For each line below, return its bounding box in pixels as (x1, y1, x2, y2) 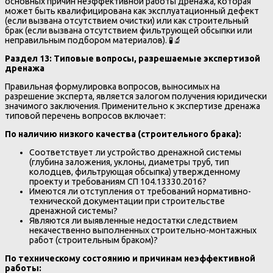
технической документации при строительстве (29, 196, 225, 207)
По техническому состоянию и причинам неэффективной (5, 253, 255, 264)
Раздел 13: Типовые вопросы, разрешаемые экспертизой (5, 54, 260, 64)
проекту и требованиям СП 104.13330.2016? (29, 177, 207, 187)
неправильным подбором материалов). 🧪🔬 (5, 35, 182, 46)
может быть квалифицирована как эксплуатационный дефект (5, 6, 259, 16)
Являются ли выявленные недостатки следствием (29, 216, 238, 226)
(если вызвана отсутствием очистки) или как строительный (5, 16, 249, 26)
